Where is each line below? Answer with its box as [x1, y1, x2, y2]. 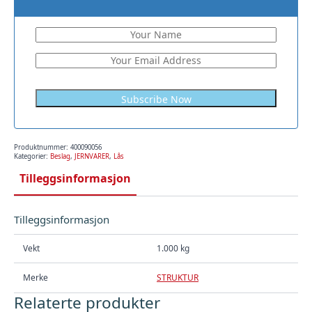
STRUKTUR [157, 272, 198, 284]
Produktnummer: [14, 142, 70, 152]
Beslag [50, 151, 70, 161]
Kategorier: [14, 151, 50, 161]
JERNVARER [75, 151, 109, 161]
